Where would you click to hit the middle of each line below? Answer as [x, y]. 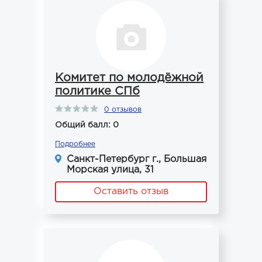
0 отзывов [123, 110]
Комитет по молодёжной [129, 78]
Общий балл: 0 [87, 125]
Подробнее [75, 144]
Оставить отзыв [131, 192]
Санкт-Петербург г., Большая [137, 159]
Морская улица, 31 [110, 170]
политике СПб [97, 91]
